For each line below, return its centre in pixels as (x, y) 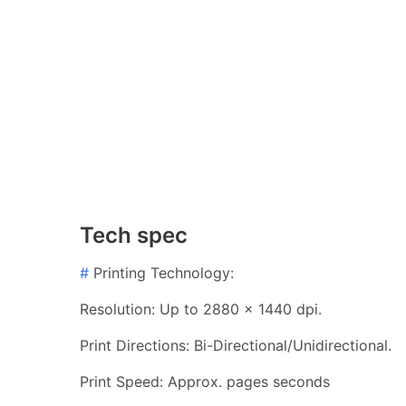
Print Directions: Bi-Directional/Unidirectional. (236, 345)
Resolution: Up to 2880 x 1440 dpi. (201, 309)
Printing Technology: (161, 272)
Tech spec (134, 235)
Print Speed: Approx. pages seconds (205, 381)
